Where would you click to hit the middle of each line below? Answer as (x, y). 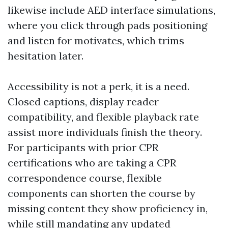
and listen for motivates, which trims (96, 40)
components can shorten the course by (102, 193)
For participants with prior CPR (83, 147)
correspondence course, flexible (85, 178)
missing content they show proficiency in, (108, 208)
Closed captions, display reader (83, 102)
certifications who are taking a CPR (92, 163)
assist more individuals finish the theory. (105, 132)
